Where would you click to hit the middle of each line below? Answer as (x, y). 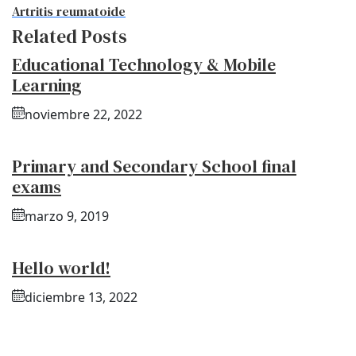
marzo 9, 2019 (67, 217)
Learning (47, 85)
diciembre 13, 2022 (81, 298)
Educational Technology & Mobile (144, 65)
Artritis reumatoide (69, 12)
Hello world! (61, 268)
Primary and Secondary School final (154, 166)
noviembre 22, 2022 (83, 115)
